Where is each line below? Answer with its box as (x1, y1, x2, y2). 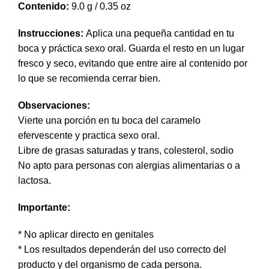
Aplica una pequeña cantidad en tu (83, 28, 234, 39)
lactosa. (18, 175, 51, 186)
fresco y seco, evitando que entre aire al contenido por (18, 58, 247, 69)
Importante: (18, 202, 70, 213)
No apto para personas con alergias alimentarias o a (18, 160, 240, 171)
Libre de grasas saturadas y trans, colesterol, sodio (18, 145, 234, 156)
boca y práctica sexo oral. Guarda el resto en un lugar (18, 43, 244, 54)
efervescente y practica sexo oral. (18, 130, 160, 141)
